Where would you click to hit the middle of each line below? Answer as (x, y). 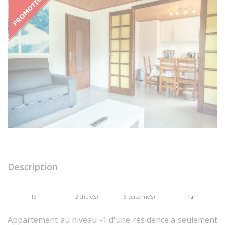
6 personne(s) (139, 197)
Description (33, 166)
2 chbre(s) (87, 197)
